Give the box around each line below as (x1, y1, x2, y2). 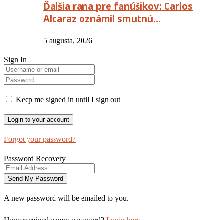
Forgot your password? (4, 135, 76, 143)
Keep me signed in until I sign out (14, 95, 120, 104)
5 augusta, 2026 (43, 36, 92, 45)
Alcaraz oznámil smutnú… (43, 12, 161, 25)
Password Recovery (4, 154, 66, 163)
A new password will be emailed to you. (4, 193, 129, 202)
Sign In (4, 55, 27, 64)
